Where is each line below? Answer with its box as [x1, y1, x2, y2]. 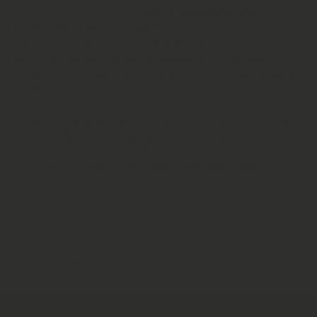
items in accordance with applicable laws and [14, 157, 255, 178]
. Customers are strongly [171, 18, 302, 39]
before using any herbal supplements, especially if [14, 50, 281, 70]
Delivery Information [35, 250, 151, 272]
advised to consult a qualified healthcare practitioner [14, 34, 294, 54]
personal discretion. [14, 173, 116, 193]
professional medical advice [14, 18, 171, 39]
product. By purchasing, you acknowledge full [14, 126, 255, 146]
